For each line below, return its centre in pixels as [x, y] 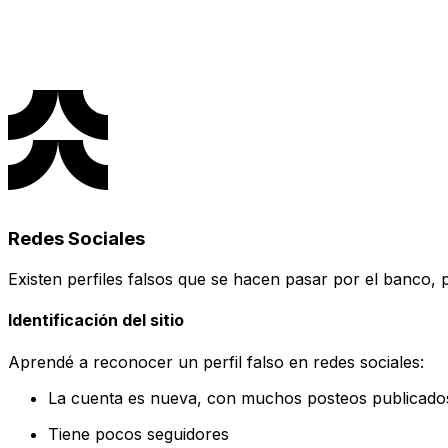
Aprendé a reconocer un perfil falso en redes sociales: [216, 361]
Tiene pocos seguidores [138, 433]
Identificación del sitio [96, 320]
